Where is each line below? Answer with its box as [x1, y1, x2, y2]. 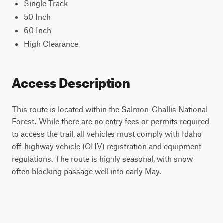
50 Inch [24, 12, 51, 21]
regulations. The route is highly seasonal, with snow [12, 154, 193, 163]
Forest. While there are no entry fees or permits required [12, 116, 209, 126]
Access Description [12, 70, 130, 91]
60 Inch [24, 25, 51, 35]
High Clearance [24, 39, 78, 48]
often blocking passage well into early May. [12, 166, 161, 176]
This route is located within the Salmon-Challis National [12, 104, 208, 113]
